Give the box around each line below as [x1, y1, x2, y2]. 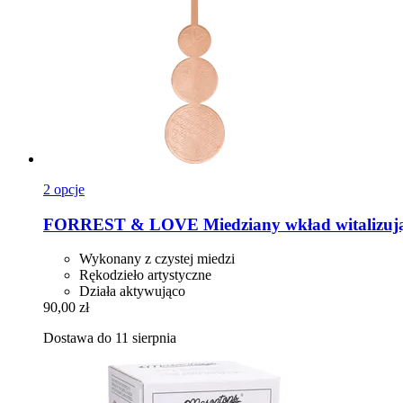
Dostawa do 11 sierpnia [43, 330, 176, 346]
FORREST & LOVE [43, 214, 199, 234]
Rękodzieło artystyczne [79, 267, 211, 283]
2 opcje [43, 181, 85, 197]
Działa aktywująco [79, 283, 185, 300]
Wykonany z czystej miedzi [79, 251, 235, 267]
